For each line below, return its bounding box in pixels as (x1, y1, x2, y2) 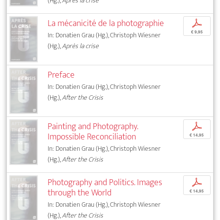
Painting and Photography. (48, 118, 138, 134)
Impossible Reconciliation (48, 129, 137, 144)
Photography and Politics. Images (48, 174, 163, 190)
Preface (48, 67, 75, 82)
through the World (48, 185, 112, 200)
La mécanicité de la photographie (48, 16, 165, 31)
